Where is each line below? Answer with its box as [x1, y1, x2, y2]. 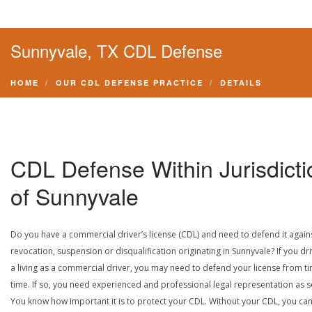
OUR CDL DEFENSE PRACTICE [56, 77, 203, 88]
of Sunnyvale [10, 180, 139, 212]
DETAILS [220, 77, 262, 88]
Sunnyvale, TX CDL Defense [10, 38, 222, 63]
